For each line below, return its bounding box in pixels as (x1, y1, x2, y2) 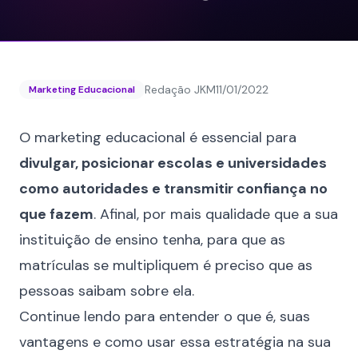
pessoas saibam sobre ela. (19, 281, 194, 300)
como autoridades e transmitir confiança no (19, 179, 328, 198)
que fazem (19, 205, 93, 224)
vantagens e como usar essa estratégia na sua (19, 332, 331, 352)
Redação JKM (145, 82, 216, 97)
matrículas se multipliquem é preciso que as (19, 256, 312, 275)
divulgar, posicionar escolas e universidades (19, 153, 327, 173)
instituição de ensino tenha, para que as (19, 230, 285, 249)
